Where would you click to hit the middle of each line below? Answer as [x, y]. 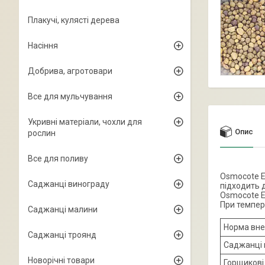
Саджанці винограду [69, 184]
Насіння [43, 46]
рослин [42, 133]
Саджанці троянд [62, 235]
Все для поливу [58, 159]
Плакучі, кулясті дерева [74, 20]
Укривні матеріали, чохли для [85, 122]
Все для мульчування [70, 96]
